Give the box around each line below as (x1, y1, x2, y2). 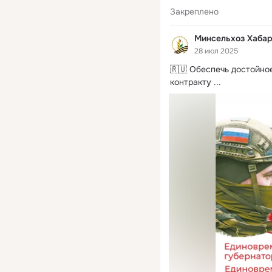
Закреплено (170, 6, 219, 18)
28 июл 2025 (194, 46, 238, 56)
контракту (170, 76, 211, 87)
